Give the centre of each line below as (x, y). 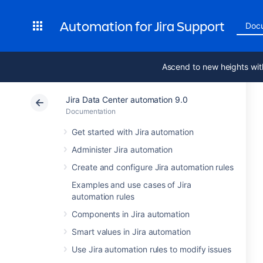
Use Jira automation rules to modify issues (152, 249)
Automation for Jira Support (142, 26)
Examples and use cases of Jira (131, 185)
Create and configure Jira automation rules (153, 167)
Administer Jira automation (122, 149)
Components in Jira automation (131, 214)
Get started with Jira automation (133, 132)
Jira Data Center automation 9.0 (127, 100)
